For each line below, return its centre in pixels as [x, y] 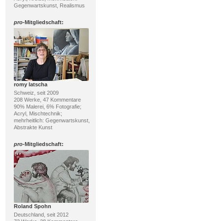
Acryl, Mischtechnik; [38, 113]
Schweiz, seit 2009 [36, 92]
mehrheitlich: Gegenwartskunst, [52, 120]
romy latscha [30, 84]
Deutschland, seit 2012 [41, 214]
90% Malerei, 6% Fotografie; [47, 106]
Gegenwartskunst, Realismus [49, 5]
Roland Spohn [32, 206]
